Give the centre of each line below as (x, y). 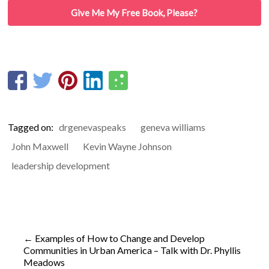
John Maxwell (40, 146)
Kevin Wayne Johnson (128, 146)
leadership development (61, 165)
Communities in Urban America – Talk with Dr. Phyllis (132, 250)
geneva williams (173, 127)
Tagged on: (32, 127)
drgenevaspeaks (93, 127)
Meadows (44, 262)
